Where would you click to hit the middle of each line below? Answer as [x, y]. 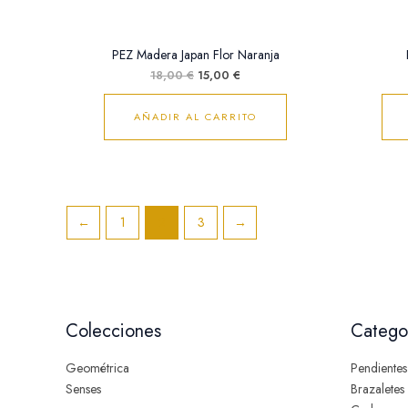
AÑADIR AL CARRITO [195, 117]
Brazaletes [377, 389]
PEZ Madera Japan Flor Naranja [195, 55]
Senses [83, 389]
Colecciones [113, 331]
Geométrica [97, 368]
